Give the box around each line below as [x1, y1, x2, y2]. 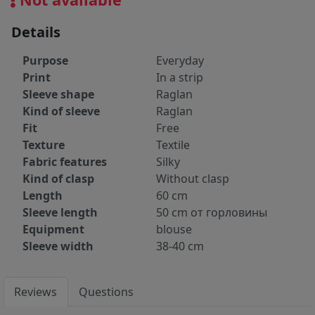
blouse [156, 221, 192, 238]
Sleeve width [22, 238, 94, 255]
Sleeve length [22, 205, 98, 221]
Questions [79, 284, 134, 300]
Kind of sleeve [22, 103, 100, 120]
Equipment [22, 221, 84, 238]
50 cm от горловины [156, 205, 267, 221]
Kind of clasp [22, 171, 94, 187]
